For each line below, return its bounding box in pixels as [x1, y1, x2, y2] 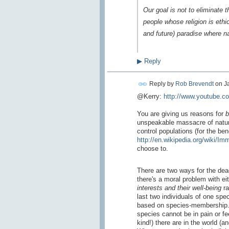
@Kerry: [136, 92, 164, 100]
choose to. [136, 144, 168, 152]
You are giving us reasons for [136, 109, 225, 118]
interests [136, 184, 163, 192]
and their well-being [164, 184, 221, 192]
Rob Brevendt [175, 80, 214, 87]
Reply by [147, 80, 175, 87]
